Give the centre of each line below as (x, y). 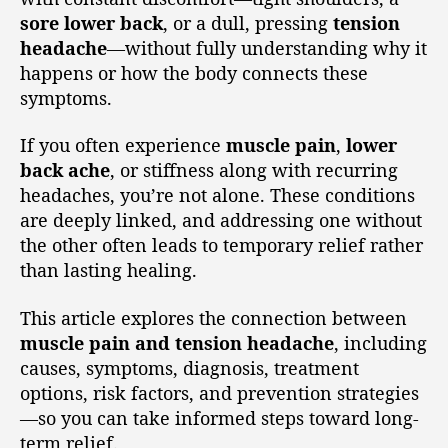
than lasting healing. (108, 270)
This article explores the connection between (213, 317)
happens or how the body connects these (194, 72)
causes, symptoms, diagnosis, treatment (189, 367)
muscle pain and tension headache (177, 342)
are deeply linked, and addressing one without (221, 220)
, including (380, 342)
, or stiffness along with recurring (254, 170)
